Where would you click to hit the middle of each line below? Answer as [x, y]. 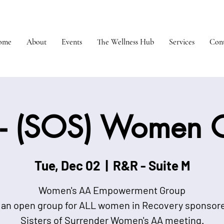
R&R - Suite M [151, 165]
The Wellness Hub [125, 42]
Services [182, 42]
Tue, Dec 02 [67, 165]
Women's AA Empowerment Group [112, 190]
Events [72, 42]
